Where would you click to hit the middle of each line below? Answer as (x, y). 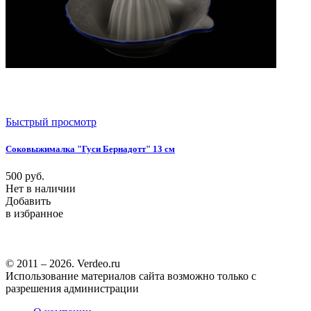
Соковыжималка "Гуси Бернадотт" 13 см (90, 149)
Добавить (28, 201)
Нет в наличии (41, 189)
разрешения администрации (72, 289)
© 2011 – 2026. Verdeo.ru (63, 264)
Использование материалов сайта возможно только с (131, 276)
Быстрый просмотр (51, 121)
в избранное (34, 214)
